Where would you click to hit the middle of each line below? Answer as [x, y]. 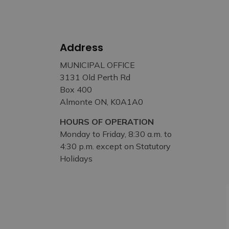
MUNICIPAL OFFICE [97, 65]
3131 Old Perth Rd [95, 77]
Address [82, 48]
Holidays [76, 158]
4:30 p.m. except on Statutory [115, 146]
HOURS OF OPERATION [107, 122]
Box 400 [76, 89]
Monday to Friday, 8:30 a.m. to [116, 134]
